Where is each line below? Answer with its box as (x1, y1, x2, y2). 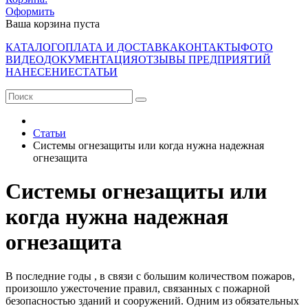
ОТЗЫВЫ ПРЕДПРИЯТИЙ (138, 53, 271, 65)
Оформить (5, 5, 54, 17)
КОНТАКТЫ (178, 41, 241, 53)
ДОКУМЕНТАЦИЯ (44, 53, 138, 65)
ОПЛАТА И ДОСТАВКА (57, 41, 178, 53)
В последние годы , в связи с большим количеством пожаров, (5, 269, 295, 282)
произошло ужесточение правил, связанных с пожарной (5, 282, 270, 294)
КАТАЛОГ (5, 41, 57, 53)
